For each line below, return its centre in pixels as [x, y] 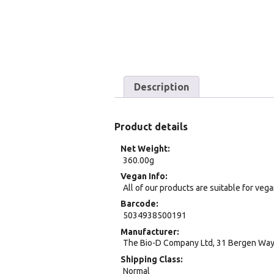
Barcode [138, 204]
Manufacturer [149, 231]
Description [161, 87]
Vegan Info [143, 176]
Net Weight [144, 148]
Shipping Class [150, 259]
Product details [151, 126]
